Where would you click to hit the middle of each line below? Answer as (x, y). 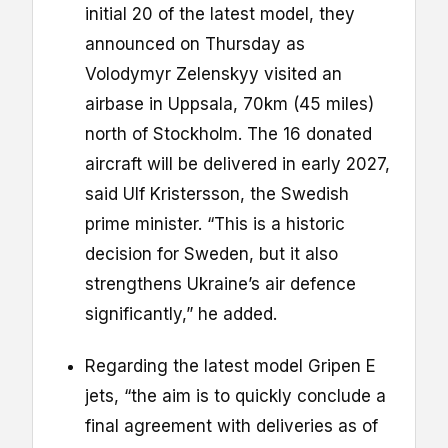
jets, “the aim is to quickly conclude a (235, 395)
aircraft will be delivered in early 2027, (237, 163)
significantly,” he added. (181, 313)
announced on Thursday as (195, 43)
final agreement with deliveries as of (231, 425)
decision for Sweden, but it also (211, 253)
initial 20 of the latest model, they (220, 13)
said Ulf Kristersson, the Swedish (217, 193)
